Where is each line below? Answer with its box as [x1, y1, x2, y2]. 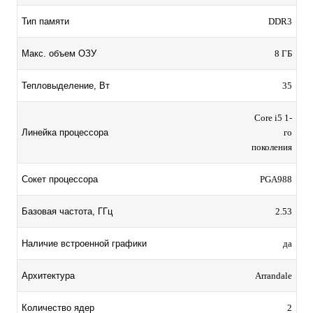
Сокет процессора [22, 174, 98, 185]
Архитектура [22, 270, 75, 282]
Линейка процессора [22, 127, 108, 138]
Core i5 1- [254, 112, 292, 124]
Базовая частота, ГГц [22, 206, 112, 217]
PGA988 [260, 174, 292, 185]
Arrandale [255, 270, 292, 282]
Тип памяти [22, 16, 69, 27]
